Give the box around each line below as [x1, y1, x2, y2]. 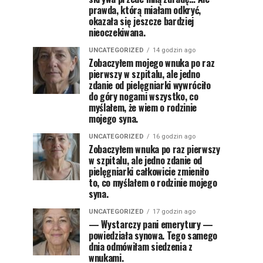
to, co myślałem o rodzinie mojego [89, 176, 217, 190]
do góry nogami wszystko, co [89, 89, 198, 103]
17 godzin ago [153, 208, 195, 215]
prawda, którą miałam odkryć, [89, 3, 201, 17]
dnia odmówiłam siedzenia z [89, 240, 193, 254]
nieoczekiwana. [89, 25, 146, 39]
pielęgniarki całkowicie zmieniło [89, 164, 209, 178]
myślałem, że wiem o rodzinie [89, 100, 197, 114]
